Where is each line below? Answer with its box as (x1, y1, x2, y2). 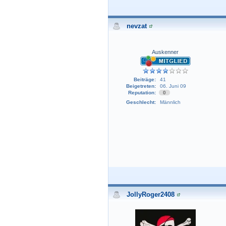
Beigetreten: (126, 83, 156, 89)
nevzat (127, 22, 147, 30)
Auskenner (152, 49, 179, 55)
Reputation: (128, 90, 156, 96)
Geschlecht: (126, 99, 156, 105)
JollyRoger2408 (127, 191, 175, 199)
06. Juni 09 (159, 83, 186, 89)
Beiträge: (133, 77, 156, 83)
